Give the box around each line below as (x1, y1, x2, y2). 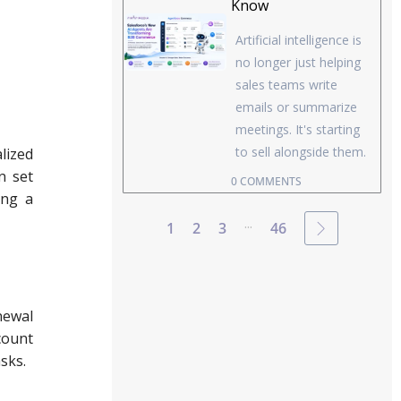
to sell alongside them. (235, 143, 367, 161)
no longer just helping (235, 54, 362, 72)
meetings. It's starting (235, 121, 361, 139)
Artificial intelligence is (235, 31, 363, 49)
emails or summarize (235, 98, 358, 116)
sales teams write (235, 76, 338, 94)
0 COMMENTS (231, 174, 303, 190)
